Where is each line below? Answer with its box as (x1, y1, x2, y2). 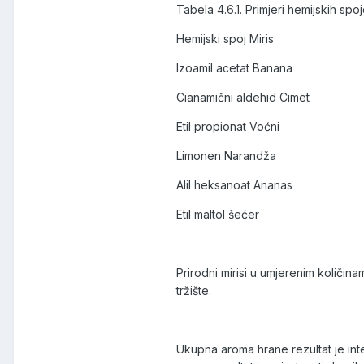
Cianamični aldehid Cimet (176, 90, 310, 105)
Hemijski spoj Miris (176, 32, 274, 46)
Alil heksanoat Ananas (176, 178, 292, 193)
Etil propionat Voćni (176, 119, 279, 134)
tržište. (176, 284, 211, 298)
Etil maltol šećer (176, 207, 259, 222)
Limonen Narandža (176, 149, 276, 163)
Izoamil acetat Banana (176, 61, 292, 76)
